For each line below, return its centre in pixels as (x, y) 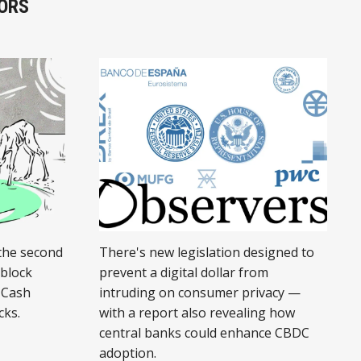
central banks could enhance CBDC (204, 332)
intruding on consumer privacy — (199, 292)
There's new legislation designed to (206, 252)
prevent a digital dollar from (183, 272)
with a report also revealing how (197, 312)
